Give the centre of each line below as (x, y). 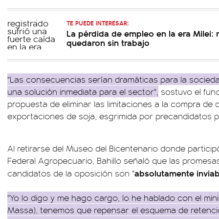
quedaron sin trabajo (108, 42)
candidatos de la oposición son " (71, 173)
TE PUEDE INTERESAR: (98, 23)
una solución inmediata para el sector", (83, 91)
